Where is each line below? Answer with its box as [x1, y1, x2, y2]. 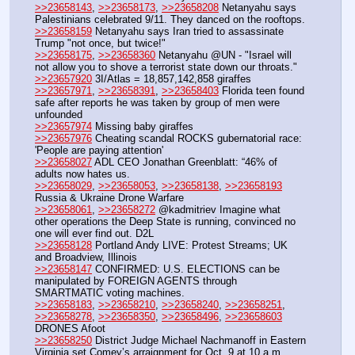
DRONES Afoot [35, 322, 105, 334]
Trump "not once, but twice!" [35, 36, 166, 49]
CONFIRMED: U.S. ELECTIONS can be [92, 262, 280, 275]
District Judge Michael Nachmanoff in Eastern [92, 334, 306, 346]
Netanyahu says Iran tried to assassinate [92, 25, 284, 37]
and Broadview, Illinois [35, 250, 137, 263]
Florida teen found [219, 84, 304, 97]
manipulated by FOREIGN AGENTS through [35, 274, 237, 287]
